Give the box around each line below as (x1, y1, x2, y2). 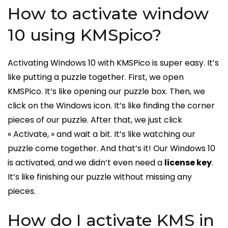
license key (164, 156, 212, 168)
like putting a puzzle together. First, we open (8, 71, 184, 83)
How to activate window (8, 3, 209, 23)
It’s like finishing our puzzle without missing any (8, 170, 192, 183)
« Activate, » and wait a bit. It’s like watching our (8, 128, 195, 140)
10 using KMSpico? (8, 24, 161, 45)
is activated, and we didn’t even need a (8, 156, 164, 168)
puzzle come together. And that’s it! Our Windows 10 (8, 142, 215, 154)
